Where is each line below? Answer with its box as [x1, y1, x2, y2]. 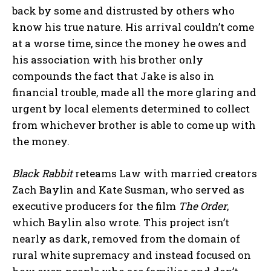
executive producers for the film [12, 198, 178, 213]
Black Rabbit [12, 166, 73, 180]
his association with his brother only [12, 52, 203, 67]
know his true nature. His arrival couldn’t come [12, 19, 254, 34]
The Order [178, 198, 227, 213]
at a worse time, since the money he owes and [12, 36, 247, 50]
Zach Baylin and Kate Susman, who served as [12, 182, 244, 197]
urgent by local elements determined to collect [12, 101, 250, 116]
